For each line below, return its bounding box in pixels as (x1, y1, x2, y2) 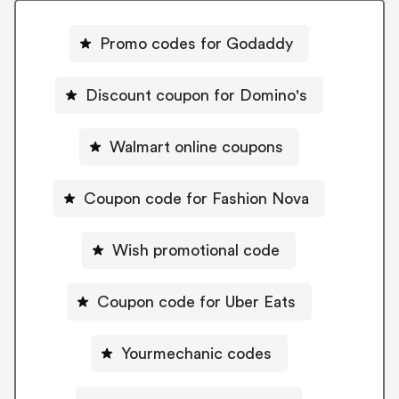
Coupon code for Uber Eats (96, 293, 296, 310)
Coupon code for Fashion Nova (83, 190, 309, 207)
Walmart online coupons (109, 138, 283, 155)
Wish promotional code (112, 241, 280, 258)
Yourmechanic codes (120, 345, 272, 362)
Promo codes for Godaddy (99, 35, 293, 52)
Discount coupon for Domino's (85, 86, 307, 103)
